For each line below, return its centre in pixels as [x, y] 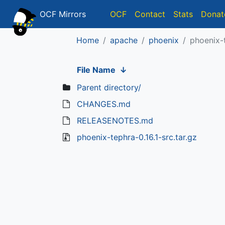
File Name [96, 70]
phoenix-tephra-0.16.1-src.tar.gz [137, 137]
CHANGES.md [103, 104]
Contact [150, 14]
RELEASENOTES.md [115, 121]
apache [124, 40]
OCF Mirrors [62, 14]
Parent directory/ [109, 87]
